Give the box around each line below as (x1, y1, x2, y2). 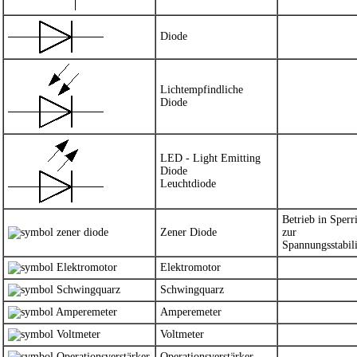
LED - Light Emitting (160, 152, 261, 164)
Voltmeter (160, 328, 204, 340)
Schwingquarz (160, 284, 224, 296)
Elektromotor (160, 261, 221, 273)
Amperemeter (160, 306, 222, 318)
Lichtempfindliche (160, 84, 243, 96)
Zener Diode (160, 226, 217, 238)
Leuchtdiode (160, 178, 216, 190)
